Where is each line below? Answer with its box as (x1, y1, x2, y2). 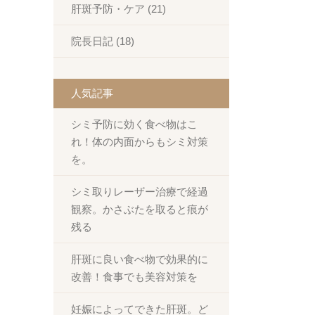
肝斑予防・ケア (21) (71, 3, 166, 15)
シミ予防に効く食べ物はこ (71, 118, 198, 130)
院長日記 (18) (71, 35, 134, 47)
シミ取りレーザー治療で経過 (71, 186, 208, 198)
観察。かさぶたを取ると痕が (71, 203, 208, 215)
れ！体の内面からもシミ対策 (71, 136, 208, 148)
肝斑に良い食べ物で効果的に (71, 253, 208, 265)
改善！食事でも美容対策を (71, 271, 198, 283)
